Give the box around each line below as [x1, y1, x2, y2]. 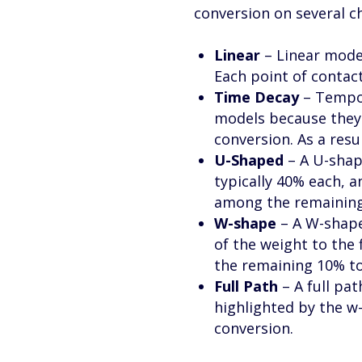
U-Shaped [214, 150, 284, 170]
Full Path [214, 276, 278, 296]
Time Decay [214, 87, 299, 107]
